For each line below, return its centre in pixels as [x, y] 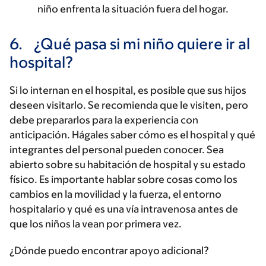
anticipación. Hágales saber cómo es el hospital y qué [132, 135]
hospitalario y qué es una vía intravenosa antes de [124, 209]
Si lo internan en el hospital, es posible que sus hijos [128, 91]
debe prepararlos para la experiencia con [104, 120]
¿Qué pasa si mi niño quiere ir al [140, 44]
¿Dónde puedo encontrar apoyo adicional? [109, 251]
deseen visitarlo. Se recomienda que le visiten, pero [129, 105]
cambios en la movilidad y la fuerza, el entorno [115, 194]
